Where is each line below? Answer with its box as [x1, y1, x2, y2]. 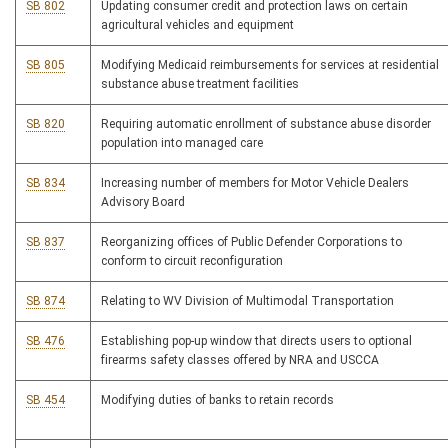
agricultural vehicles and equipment [101, 18, 294, 33]
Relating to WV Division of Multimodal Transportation [101, 294, 394, 309]
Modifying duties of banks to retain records [101, 393, 334, 408]
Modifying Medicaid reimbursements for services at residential [101, 58, 439, 73]
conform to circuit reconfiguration [101, 254, 283, 269]
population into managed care [101, 136, 263, 151]
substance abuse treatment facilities [101, 77, 299, 92]
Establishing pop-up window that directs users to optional [101, 334, 412, 349]
